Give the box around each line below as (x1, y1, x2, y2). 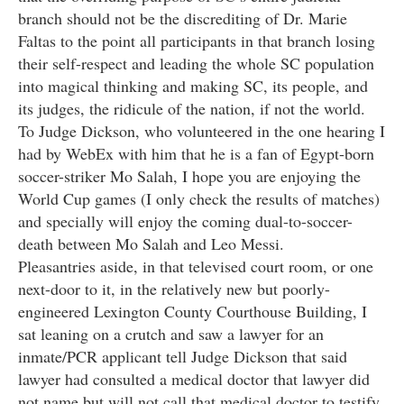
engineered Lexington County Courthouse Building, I (18, 300, 367, 323)
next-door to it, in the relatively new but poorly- (18, 278, 330, 300)
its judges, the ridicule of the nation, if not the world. (18, 97, 365, 120)
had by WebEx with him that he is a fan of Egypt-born (18, 142, 374, 165)
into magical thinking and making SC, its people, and (18, 75, 368, 97)
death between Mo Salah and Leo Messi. (18, 233, 284, 255)
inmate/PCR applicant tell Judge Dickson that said (18, 345, 347, 368)
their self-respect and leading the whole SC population (18, 52, 374, 75)
